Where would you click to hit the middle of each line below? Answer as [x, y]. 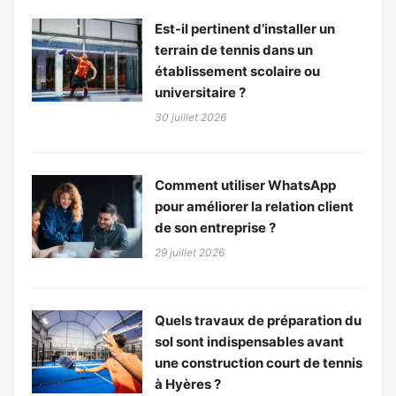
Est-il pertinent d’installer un [245, 29]
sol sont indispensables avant [249, 342]
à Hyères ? [188, 385]
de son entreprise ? [215, 228]
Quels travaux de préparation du [258, 321]
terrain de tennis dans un [234, 50]
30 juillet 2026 [190, 118]
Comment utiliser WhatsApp [245, 186]
